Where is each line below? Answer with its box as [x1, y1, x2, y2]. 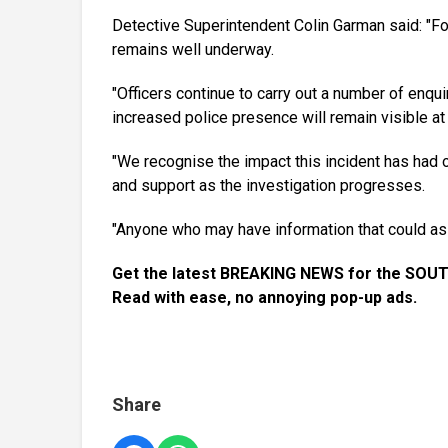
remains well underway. [112, 40, 274, 60]
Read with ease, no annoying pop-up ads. [112, 288, 417, 308]
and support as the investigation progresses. [112, 176, 425, 196]
